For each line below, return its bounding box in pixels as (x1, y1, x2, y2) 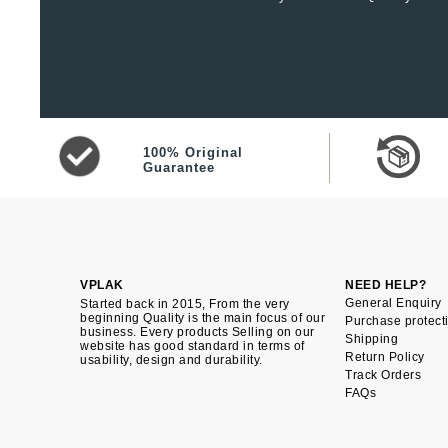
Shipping (345, 332, 399, 346)
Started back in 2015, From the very (80, 297, 290, 311)
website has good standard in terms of (80, 339, 305, 353)
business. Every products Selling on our (80, 325, 315, 339)
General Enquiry (345, 296, 442, 310)
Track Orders (345, 368, 422, 382)
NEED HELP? (345, 278, 427, 292)
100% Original (143, 145, 244, 160)
